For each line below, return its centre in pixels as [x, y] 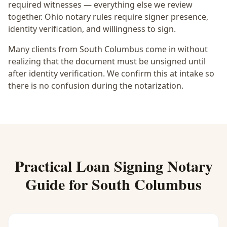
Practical [45, 166]
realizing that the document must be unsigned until [107, 61]
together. [25, 17]
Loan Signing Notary [144, 166]
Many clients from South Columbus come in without [108, 49]
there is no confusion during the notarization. [96, 86]
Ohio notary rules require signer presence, [126, 17]
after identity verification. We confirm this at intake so [111, 73]
